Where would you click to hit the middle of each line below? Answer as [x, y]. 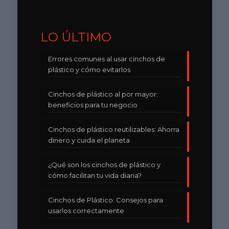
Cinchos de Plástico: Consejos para [105, 200]
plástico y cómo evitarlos [89, 69]
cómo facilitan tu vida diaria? [95, 175]
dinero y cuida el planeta [89, 140]
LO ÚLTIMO [76, 37]
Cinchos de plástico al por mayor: [103, 94]
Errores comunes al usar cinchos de [106, 59]
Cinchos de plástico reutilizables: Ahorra [113, 129]
